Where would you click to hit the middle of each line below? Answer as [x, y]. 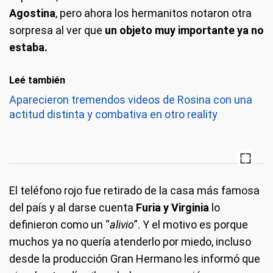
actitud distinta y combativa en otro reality [113, 114]
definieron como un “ [59, 225]
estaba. [28, 47]
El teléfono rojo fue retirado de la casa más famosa [134, 190]
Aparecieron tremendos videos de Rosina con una [131, 100]
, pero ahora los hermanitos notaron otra [154, 13]
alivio [122, 225]
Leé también [37, 80]
